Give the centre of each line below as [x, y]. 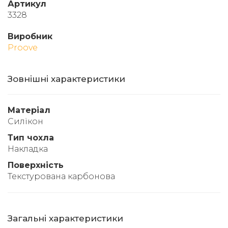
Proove [23, 47]
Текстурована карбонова [61, 176]
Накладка [28, 149]
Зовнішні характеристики [66, 79]
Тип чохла [31, 137]
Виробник [30, 36]
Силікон [25, 121]
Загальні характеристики [65, 218]
